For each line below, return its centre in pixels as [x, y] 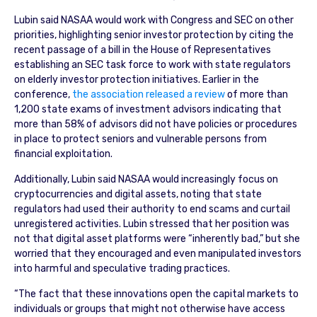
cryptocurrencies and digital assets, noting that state [138, 194]
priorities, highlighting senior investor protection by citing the [154, 35]
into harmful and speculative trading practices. [122, 268]
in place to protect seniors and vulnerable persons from [140, 139]
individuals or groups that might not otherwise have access [149, 309]
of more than [256, 94]
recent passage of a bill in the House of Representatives [142, 50]
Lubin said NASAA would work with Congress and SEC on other [154, 20]
